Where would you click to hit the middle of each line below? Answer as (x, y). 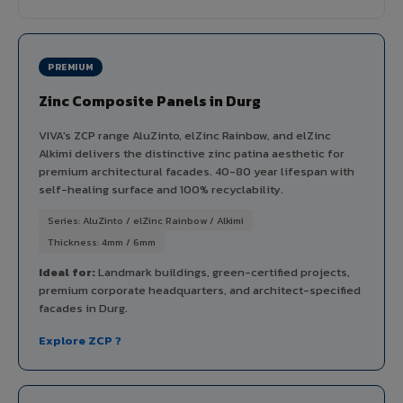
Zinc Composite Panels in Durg (150, 100)
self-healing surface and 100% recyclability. (161, 189)
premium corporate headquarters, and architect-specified (200, 290)
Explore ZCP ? (80, 340)
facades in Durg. (83, 308)
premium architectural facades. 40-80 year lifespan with (197, 171)
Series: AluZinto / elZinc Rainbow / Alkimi (146, 220)
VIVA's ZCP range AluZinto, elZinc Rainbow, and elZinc (185, 135)
